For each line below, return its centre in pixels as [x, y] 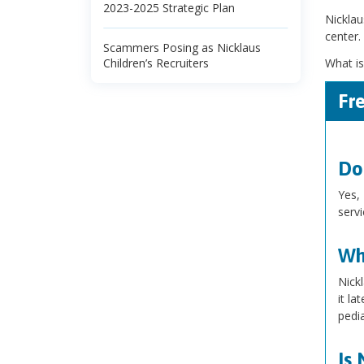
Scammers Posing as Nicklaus [182, 48]
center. [342, 37]
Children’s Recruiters [156, 63]
